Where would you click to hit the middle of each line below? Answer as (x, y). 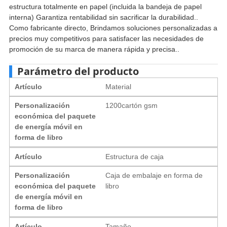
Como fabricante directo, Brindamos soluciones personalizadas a (113, 28)
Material (119, 86)
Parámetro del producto (78, 71)
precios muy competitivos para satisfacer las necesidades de (106, 38)
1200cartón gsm (132, 105)
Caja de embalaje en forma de (154, 175)
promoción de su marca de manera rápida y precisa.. (94, 49)
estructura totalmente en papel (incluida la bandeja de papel (105, 6)
